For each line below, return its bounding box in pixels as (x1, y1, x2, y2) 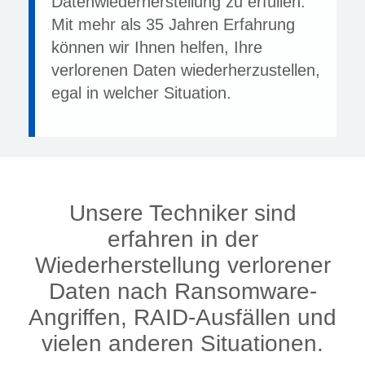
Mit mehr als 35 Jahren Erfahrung (51, 15, 295, 33)
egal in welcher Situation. (51, 84, 231, 102)
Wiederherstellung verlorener (34, 253, 331, 278)
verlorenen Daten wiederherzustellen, (51, 61, 320, 79)
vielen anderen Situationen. (42, 331, 323, 356)
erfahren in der (107, 226, 258, 252)
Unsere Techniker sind (68, 200, 297, 226)
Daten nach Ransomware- (48, 279, 317, 304)
